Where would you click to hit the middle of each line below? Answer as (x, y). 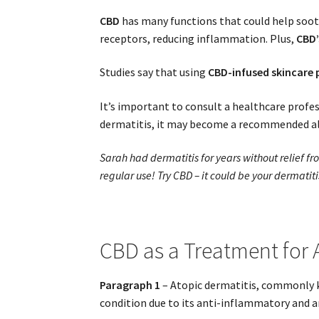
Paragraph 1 (130, 285)
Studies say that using (154, 72)
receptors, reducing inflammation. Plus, (198, 38)
